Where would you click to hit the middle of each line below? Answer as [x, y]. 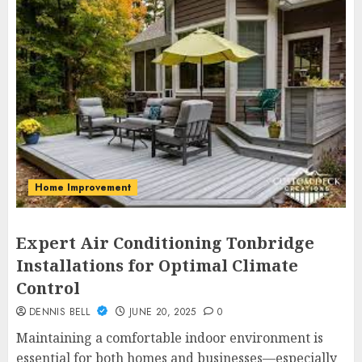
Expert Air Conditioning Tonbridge [165, 243]
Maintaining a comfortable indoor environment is [170, 338]
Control [48, 288]
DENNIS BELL [61, 312]
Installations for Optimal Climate [157, 265]
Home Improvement [83, 187]
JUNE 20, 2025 [163, 312]
